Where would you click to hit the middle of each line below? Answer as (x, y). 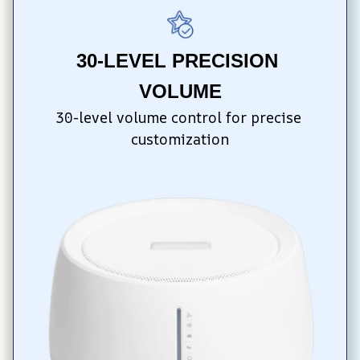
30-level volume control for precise (178, 118)
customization (180, 139)
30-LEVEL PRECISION (177, 61)
